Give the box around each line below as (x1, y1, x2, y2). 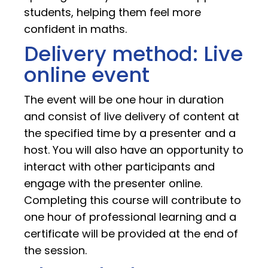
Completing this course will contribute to (24, 192, 241, 208)
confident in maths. (24, 21, 127, 36)
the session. (24, 242, 87, 258)
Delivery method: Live (24, 39, 243, 68)
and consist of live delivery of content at (24, 108, 239, 124)
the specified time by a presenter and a (24, 125, 236, 141)
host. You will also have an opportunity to (24, 142, 243, 157)
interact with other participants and (24, 159, 215, 174)
